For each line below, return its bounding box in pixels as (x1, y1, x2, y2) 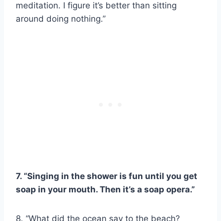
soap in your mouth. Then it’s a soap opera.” (16, 184, 195, 194)
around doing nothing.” (16, 13, 106, 24)
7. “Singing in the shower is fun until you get (16, 171, 197, 181)
